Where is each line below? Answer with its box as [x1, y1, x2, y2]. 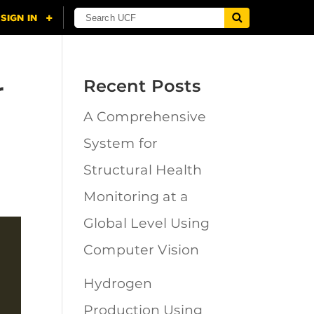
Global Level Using [83, 215, 210, 231]
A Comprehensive [83, 109, 207, 125]
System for [83, 135, 158, 151]
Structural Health [83, 162, 203, 178]
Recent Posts [83, 76, 202, 96]
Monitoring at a [83, 189, 189, 205]
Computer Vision [83, 242, 200, 258]
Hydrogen [83, 275, 153, 292]
